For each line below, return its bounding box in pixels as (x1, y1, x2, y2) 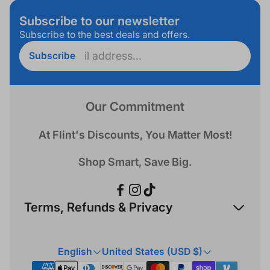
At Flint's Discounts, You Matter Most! (38, 128, 232, 141)
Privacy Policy (24, 251, 87, 263)
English (58, 246, 92, 257)
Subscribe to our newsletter (19, 13, 180, 28)
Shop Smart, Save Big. (78, 155, 192, 168)
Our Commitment (86, 99, 184, 114)
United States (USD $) (102, 246, 202, 257)
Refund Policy (24, 230, 86, 241)
